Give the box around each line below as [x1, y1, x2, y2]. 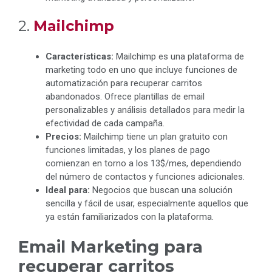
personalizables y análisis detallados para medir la [46, 104, 245, 116]
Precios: [46, 131, 81, 143]
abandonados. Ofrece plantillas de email [46, 91, 205, 103]
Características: [46, 51, 114, 63]
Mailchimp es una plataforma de [114, 51, 244, 63]
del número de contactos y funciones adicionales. [46, 171, 245, 183]
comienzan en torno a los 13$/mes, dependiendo [46, 158, 242, 169]
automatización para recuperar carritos [46, 78, 202, 89]
